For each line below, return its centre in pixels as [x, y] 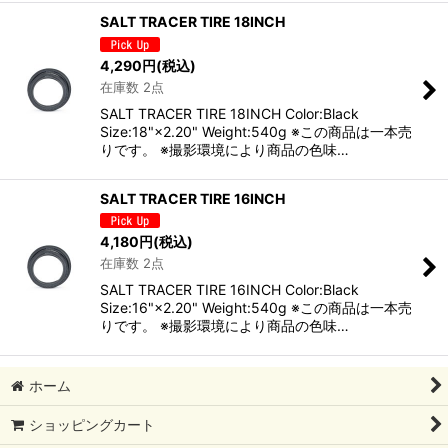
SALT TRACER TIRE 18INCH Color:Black [229, 113]
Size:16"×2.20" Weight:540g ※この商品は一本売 [256, 308]
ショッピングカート [92, 425]
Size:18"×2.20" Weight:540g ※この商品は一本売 [256, 131]
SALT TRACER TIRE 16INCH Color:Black [229, 290]
